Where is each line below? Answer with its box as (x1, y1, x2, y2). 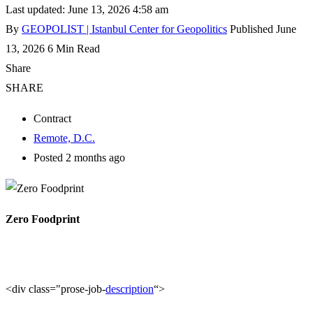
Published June (230, 22, 296, 35)
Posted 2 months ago (34, 151, 125, 163)
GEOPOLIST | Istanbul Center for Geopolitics (22, 22, 227, 35)
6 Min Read (48, 42, 100, 54)
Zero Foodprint (6, 212, 80, 225)
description (105, 282, 154, 295)
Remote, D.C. (34, 131, 95, 144)
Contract (34, 112, 71, 124)
